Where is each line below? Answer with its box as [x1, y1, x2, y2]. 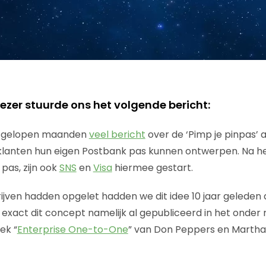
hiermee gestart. [112, 160, 193, 175]
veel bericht [88, 127, 145, 141]
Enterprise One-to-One [17, 222, 128, 236]
